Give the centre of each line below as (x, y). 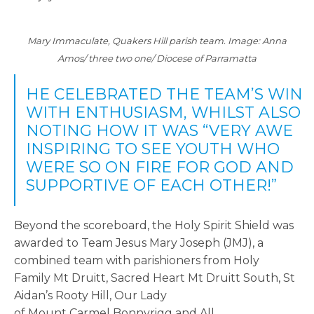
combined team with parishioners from (122, 261)
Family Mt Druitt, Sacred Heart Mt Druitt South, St (155, 278)
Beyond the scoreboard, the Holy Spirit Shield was (154, 226)
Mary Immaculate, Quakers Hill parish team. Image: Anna (157, 41)
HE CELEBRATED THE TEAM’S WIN (164, 95)
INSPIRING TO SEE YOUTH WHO (153, 149)
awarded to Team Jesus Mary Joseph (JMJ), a (139, 243)
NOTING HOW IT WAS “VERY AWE (159, 131)
